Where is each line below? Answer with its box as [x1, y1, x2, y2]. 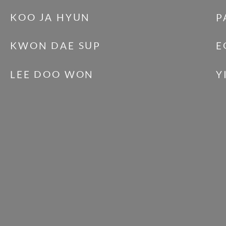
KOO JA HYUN [10, 12, 91, 23]
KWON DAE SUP [10, 40, 101, 52]
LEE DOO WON [10, 69, 94, 80]
